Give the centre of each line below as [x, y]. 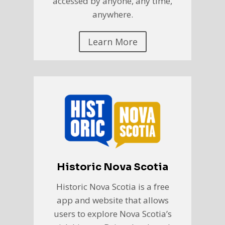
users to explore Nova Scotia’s [113, 214]
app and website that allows [113, 200]
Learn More [113, 41]
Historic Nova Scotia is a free [113, 187]
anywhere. [113, 14]
